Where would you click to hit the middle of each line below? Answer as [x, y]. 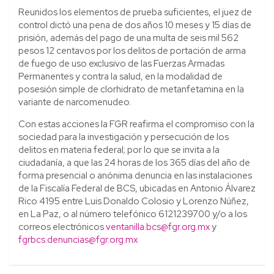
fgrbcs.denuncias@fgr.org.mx [78, 239]
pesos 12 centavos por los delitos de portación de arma [132, 50]
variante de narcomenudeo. [75, 102]
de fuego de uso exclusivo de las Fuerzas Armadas [121, 63]
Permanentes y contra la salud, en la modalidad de [120, 76]
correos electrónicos [62, 227]
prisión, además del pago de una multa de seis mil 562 [128, 38]
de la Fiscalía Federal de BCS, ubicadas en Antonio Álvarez [137, 188]
